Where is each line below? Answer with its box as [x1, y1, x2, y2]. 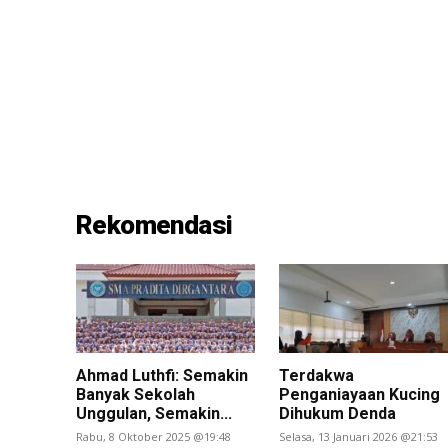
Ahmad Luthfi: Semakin [76, 365, 249, 385]
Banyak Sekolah [76, 384, 196, 404]
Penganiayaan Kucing [278, 384, 444, 404]
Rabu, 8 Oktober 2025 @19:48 [76, 428, 232, 444]
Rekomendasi [76, 209, 233, 240]
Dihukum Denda [278, 403, 396, 423]
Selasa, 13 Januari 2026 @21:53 [278, 428, 438, 444]
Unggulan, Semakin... [76, 403, 233, 423]
